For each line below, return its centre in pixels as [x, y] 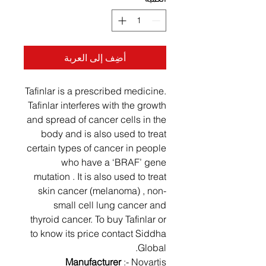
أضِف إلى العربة [95, 58]
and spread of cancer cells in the [96, 119]
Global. [152, 248]
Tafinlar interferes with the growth [97, 105]
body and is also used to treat [104, 134]
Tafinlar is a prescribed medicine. [96, 91]
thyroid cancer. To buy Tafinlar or [98, 219]
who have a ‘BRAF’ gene [114, 162]
